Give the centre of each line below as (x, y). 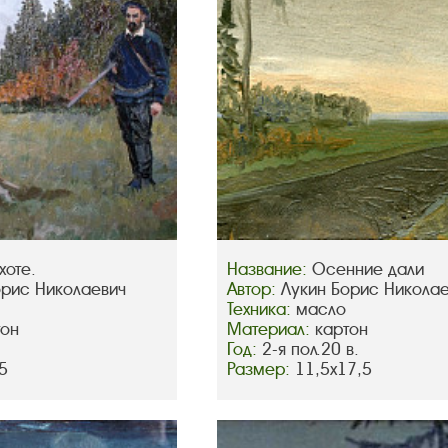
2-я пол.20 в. (311, 350)
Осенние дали (368, 270)
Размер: (261, 370)
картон (342, 330)
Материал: (271, 330)
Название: (270, 270)
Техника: (262, 310)
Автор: (254, 290)
